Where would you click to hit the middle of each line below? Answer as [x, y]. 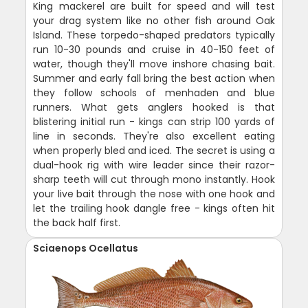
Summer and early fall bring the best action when [154, 79]
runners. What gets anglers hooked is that [154, 108]
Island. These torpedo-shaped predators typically [154, 35]
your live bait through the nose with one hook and [154, 194]
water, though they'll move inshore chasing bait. [154, 64]
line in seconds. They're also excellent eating [154, 136]
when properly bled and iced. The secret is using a [154, 151]
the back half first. [77, 223]
